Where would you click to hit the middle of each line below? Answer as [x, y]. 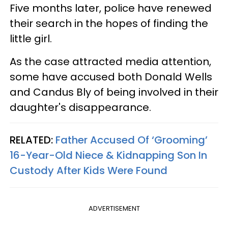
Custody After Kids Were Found [89, 170]
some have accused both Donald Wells [111, 77]
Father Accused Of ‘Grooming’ [132, 140]
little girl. [32, 38]
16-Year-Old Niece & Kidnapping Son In [108, 155]
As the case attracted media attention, [110, 61]
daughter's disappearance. [80, 107]
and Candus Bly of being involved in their [114, 92]
